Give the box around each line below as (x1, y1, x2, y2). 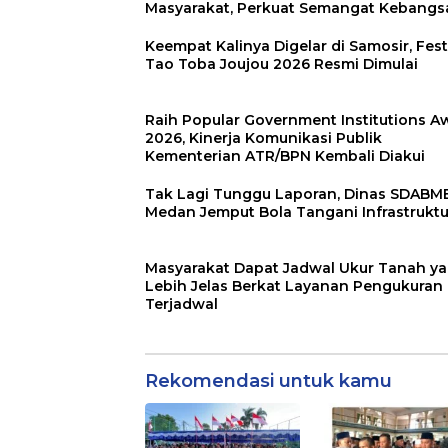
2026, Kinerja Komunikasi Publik (145, 128, 382, 147)
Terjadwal (145, 294, 218, 313)
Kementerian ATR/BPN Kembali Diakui (145, 146, 425, 165)
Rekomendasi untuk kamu (145, 369, 392, 392)
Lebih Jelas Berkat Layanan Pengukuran (145, 276, 443, 295)
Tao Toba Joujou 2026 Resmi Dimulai (145, 54, 418, 73)
